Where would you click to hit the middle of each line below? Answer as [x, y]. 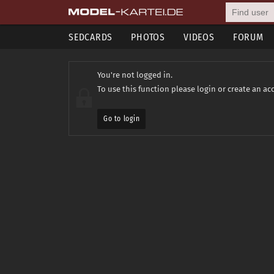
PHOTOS [148, 37]
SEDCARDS [91, 37]
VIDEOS [199, 37]
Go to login [122, 119]
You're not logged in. [135, 75]
